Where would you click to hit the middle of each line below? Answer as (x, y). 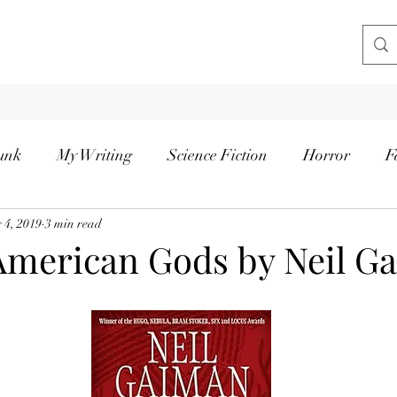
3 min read (74, 223)
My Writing (94, 155)
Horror (327, 155)
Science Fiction (218, 155)
